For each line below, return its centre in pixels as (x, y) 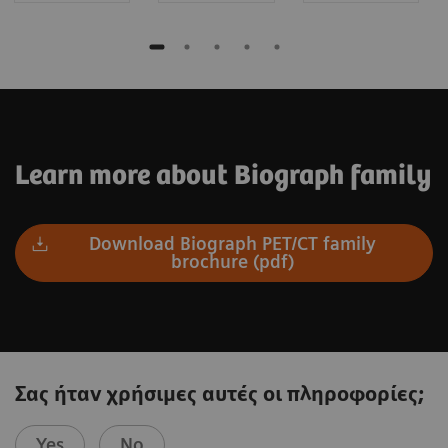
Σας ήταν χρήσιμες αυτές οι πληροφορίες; (219, 394)
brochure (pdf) (233, 262)
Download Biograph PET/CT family (233, 244)
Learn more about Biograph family (223, 176)
